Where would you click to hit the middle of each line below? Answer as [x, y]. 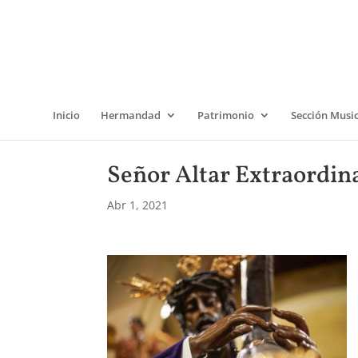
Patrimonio [226, 115]
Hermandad [131, 115]
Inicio [66, 115]
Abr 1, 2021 [138, 205]
